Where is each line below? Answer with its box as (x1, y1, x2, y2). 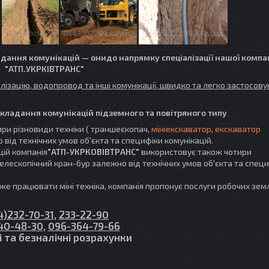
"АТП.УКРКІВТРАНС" (5, 64, 84, 74)
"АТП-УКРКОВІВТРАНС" (47, 147, 141, 157)
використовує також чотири (141, 147, 252, 157)
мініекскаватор (151, 124, 211, 134)
